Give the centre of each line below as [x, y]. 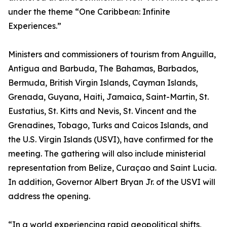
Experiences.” [35, 26]
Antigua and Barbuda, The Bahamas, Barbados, [103, 68]
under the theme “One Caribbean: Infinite [89, 12]
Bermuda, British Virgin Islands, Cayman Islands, [103, 83]
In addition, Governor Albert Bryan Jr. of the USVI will [112, 182]
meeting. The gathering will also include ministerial [107, 154]
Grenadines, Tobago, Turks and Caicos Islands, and [108, 125]
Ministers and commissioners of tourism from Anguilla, [112, 54]
